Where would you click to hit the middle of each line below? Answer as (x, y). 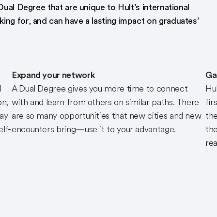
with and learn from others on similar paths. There (106, 102)
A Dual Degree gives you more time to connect (100, 89)
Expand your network (54, 75)
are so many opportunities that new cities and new (107, 116)
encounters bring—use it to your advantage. (94, 129)
